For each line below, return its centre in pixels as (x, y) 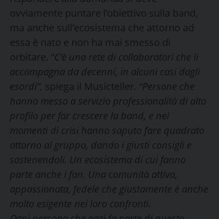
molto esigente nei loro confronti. (80, 203)
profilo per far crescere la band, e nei (89, 115)
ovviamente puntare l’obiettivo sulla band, (104, 13)
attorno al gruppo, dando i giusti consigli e (101, 145)
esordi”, (27, 86)
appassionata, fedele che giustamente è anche (109, 189)
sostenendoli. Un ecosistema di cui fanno (98, 159)
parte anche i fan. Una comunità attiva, (94, 174)
